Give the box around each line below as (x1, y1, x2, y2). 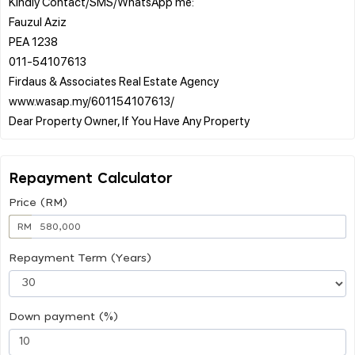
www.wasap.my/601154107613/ (9, 92, 174, 109)
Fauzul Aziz (9, 13, 67, 29)
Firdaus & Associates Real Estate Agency (9, 72, 219, 89)
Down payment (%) (9, 311, 118, 323)
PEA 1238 (9, 32, 58, 49)
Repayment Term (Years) (9, 252, 151, 264)
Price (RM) (9, 197, 67, 208)
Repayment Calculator (9, 171, 173, 186)
